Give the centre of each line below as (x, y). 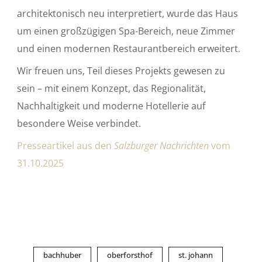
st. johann (196, 255)
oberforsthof (130, 255)
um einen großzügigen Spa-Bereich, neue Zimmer (126, 31)
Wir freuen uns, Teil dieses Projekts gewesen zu (121, 71)
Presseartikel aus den (66, 146)
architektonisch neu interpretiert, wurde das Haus (128, 14)
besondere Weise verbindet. (79, 124)
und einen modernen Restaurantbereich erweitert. (129, 49)
